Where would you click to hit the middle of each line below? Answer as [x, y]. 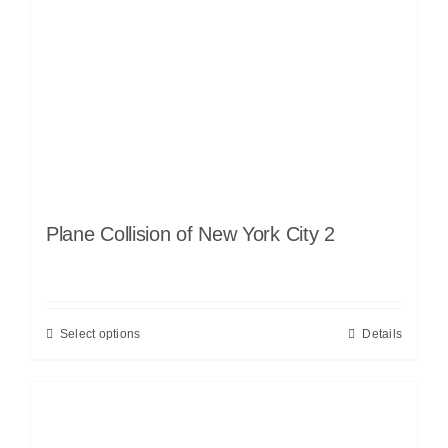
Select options [100, 333]
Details [382, 333]
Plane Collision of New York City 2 [190, 233]
